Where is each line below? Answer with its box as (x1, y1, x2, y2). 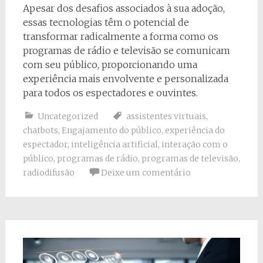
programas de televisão (141, 153, 238, 164)
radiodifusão (22, 167, 75, 178)
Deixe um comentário (100, 167, 191, 178)
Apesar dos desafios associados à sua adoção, (22, 2, 225, 15)
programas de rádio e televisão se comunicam (22, 45, 230, 57)
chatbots (22, 125, 58, 136)
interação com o (161, 139, 228, 150)
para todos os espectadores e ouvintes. (22, 87, 198, 99)
